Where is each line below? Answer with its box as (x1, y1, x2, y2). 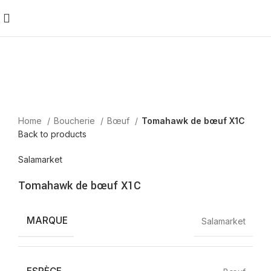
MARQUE (27, 215, 68, 226)
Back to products (18, 129, 87, 139)
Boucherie (54, 116, 97, 126)
